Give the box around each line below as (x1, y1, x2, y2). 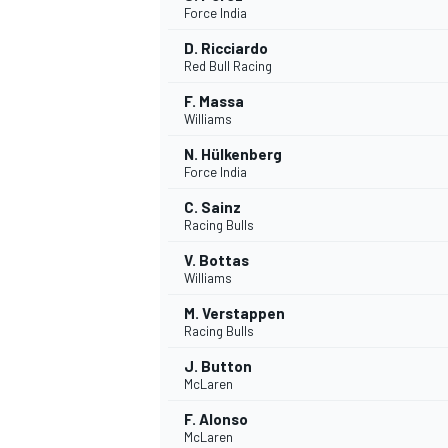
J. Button (184, 357, 252, 376)
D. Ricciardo (184, 39, 268, 58)
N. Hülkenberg (184, 145, 282, 164)
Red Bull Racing (184, 58, 272, 75)
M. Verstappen (184, 304, 285, 323)
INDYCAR (156, 74, 214, 93)
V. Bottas (184, 251, 249, 270)
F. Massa (184, 92, 244, 111)
